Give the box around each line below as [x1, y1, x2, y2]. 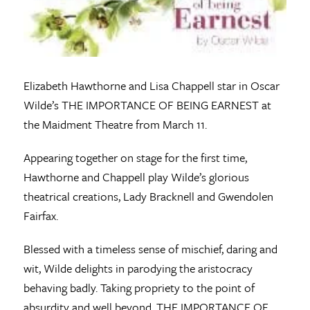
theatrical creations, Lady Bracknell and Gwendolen [23, 188, 273, 206]
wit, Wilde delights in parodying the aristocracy [23, 259, 253, 277]
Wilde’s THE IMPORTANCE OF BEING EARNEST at [23, 96, 271, 114]
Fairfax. [23, 207, 58, 225]
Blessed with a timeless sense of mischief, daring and [23, 240, 277, 258]
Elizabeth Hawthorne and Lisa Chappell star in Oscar [23, 77, 280, 95]
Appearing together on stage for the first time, [23, 149, 247, 167]
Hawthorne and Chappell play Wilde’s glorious [23, 168, 249, 186]
